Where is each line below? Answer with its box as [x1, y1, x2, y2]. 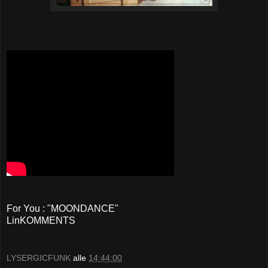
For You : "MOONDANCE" [7, 203, 118, 214]
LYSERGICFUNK [7, 253, 71, 263]
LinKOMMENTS [7, 215, 75, 226]
